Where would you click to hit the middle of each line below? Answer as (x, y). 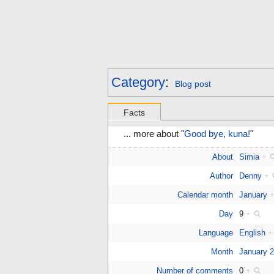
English (253, 233)
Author (221, 176)
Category (138, 83)
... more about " (154, 134)
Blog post (193, 84)
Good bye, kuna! (217, 134)
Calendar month (205, 195)
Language (216, 233)
